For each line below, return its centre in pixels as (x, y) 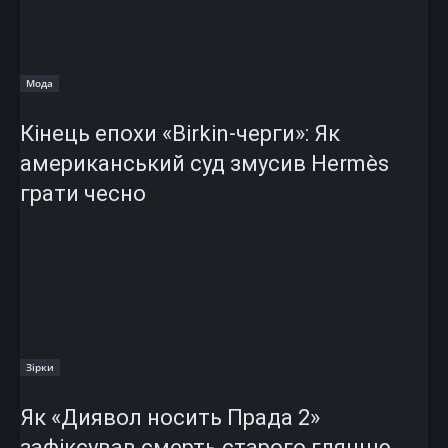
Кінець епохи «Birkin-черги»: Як (180, 133)
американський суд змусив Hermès (204, 163)
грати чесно (83, 193)
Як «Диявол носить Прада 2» (170, 417)
